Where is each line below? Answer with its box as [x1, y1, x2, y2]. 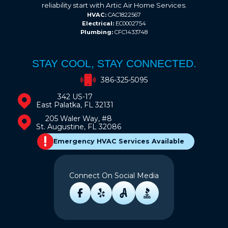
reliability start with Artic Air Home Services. [41, 1, 187, 10]
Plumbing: [80, 28, 113, 36]
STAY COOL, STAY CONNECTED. [32, 58, 196, 70]
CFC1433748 [113, 28, 148, 36]
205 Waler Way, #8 [45, 113, 112, 123]
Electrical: [82, 20, 114, 27]
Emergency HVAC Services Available [53, 137, 184, 146]
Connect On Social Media [69, 170, 159, 180]
